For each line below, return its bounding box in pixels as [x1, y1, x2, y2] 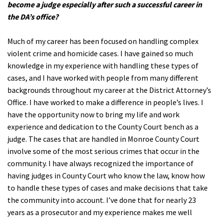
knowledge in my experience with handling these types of [7, 61, 198, 71]
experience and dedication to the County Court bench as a [7, 122, 198, 132]
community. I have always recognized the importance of [7, 158, 194, 169]
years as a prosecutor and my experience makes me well [7, 207, 192, 218]
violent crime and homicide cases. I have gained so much [7, 48, 193, 59]
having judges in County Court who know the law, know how [7, 171, 205, 181]
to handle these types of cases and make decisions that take [7, 183, 208, 193]
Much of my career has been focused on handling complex [7, 36, 198, 46]
